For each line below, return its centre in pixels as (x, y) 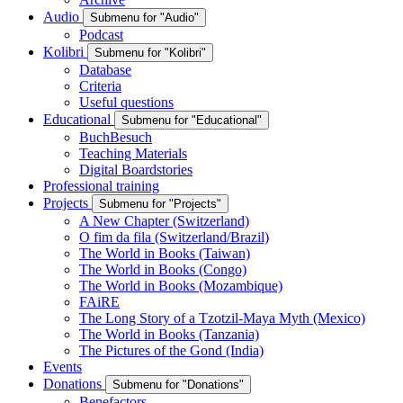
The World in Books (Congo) (163, 269)
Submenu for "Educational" (192, 120)
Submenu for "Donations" (178, 385)
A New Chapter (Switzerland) (164, 221)
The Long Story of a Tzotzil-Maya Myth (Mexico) (222, 318)
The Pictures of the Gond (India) (171, 350)
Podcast (101, 35)
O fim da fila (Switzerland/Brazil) (174, 237)
